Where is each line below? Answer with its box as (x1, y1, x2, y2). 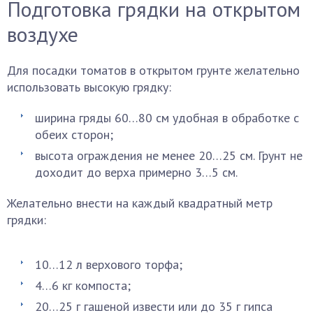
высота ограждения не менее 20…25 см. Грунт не (35, 147, 303, 163)
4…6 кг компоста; (35, 277, 131, 293)
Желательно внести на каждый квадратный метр (7, 195, 272, 211)
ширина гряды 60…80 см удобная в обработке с (35, 110, 299, 126)
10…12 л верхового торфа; (35, 256, 182, 272)
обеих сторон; (35, 126, 113, 143)
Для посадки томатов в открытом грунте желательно (7, 62, 300, 78)
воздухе (7, 20, 78, 48)
